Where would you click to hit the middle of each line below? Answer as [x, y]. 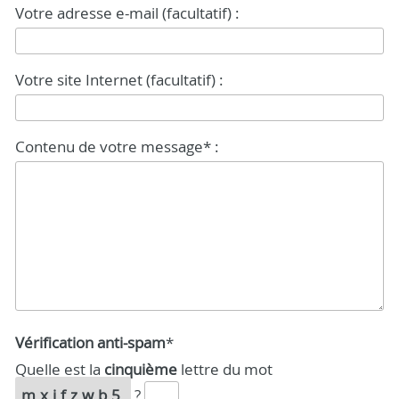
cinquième [141, 369]
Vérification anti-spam [90, 342]
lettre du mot [225, 369]
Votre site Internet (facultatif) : [119, 80]
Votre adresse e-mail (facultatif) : [127, 13]
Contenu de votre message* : [117, 147]
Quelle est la [60, 369]
